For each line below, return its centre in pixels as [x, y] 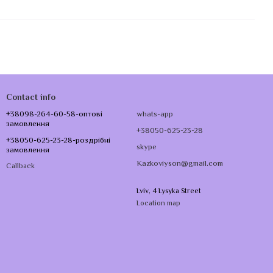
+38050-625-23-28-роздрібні [58, 141]
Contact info [31, 98]
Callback [20, 167]
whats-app [155, 115]
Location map [158, 204]
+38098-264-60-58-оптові [54, 115]
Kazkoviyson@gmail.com [180, 164]
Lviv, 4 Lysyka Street [169, 192]
